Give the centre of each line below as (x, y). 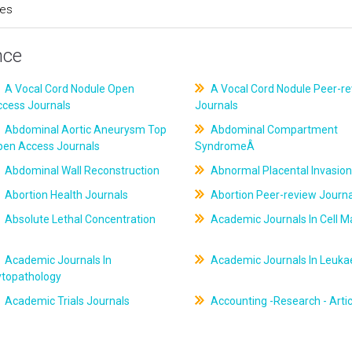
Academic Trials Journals (66, 301)
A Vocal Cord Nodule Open (69, 89)
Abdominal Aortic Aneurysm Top (85, 130)
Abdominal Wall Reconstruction (81, 170)
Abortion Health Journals (66, 195)
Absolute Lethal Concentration (79, 219)
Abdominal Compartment (273, 130)
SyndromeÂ (225, 146)
